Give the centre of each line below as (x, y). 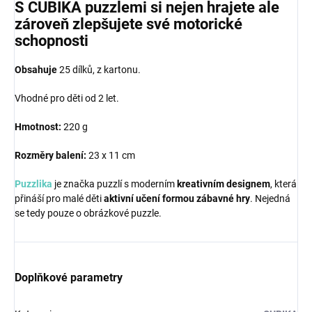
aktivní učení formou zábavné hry (177, 198)
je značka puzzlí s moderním (116, 184)
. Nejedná (270, 198)
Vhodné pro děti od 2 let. (67, 98)
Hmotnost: (38, 126)
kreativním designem (224, 184)
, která (283, 184)
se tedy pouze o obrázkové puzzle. (88, 213)
